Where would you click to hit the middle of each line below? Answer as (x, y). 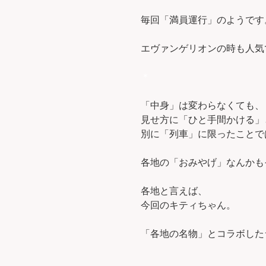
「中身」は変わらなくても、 (202, 106)
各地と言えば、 (174, 191)
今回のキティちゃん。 (188, 205)
